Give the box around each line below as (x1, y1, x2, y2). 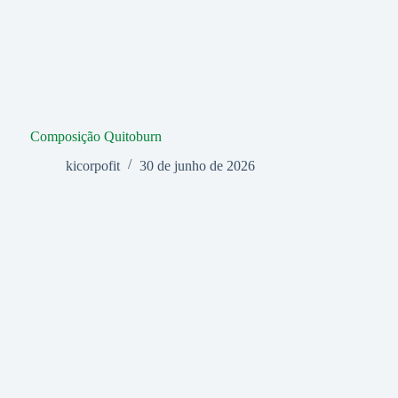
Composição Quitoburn (29, 128, 162, 144)
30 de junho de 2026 (139, 157, 255, 173)
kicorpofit (65, 157, 120, 173)
